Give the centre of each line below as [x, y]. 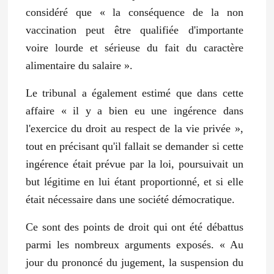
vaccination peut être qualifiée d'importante [134, 30]
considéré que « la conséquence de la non [134, 12]
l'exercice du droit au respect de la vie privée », [134, 128]
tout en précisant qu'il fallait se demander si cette [134, 146]
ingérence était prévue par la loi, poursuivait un [134, 164]
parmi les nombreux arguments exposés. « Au [134, 244]
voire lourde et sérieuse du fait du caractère [134, 47]
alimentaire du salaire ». [79, 65]
